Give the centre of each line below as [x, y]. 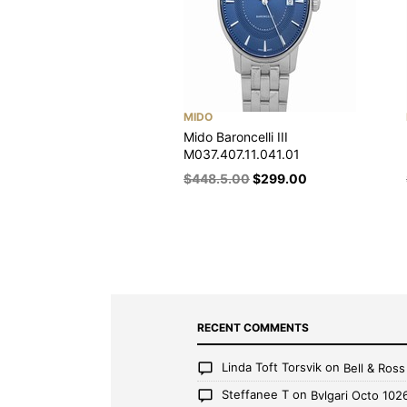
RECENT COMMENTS [253, 327]
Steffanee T [255, 395]
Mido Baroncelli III [236, 136]
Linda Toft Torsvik [272, 367]
